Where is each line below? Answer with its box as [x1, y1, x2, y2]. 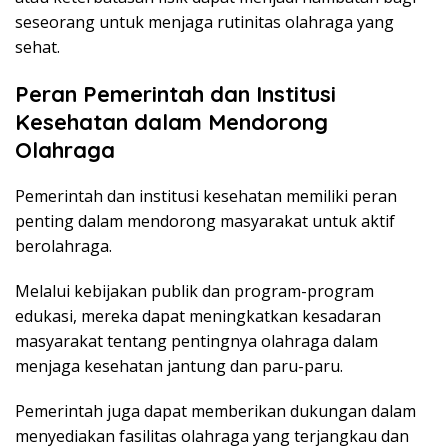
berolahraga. [15, 235, 112, 258]
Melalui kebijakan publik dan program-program [15, 280, 374, 303]
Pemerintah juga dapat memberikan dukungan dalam [15, 400, 416, 423]
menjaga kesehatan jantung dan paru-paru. [15, 355, 343, 378]
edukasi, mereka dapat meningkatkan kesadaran [15, 305, 381, 328]
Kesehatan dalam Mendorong [15, 108, 328, 137]
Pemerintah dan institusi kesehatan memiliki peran [15, 185, 397, 208]
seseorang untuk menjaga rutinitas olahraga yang [15, 11, 394, 34]
